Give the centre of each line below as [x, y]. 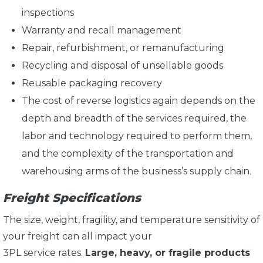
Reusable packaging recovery [92, 83]
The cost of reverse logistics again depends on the [139, 100]
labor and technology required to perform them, [137, 136]
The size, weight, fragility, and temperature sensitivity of [131, 220]
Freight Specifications [72, 198]
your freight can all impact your [77, 236]
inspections [48, 12]
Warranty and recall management [102, 30]
